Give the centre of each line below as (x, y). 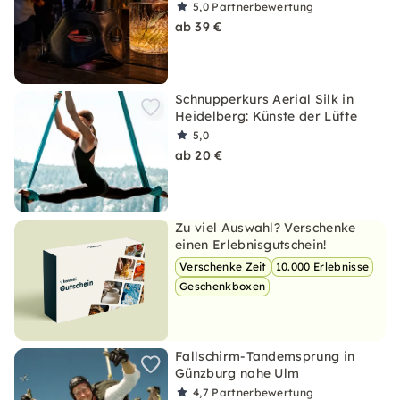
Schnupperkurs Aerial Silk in (264, 99)
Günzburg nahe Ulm (237, 373)
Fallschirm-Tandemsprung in (265, 356)
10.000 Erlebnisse (322, 267)
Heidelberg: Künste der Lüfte (266, 116)
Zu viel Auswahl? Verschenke (266, 228)
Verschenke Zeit (223, 267)
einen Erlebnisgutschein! (251, 245)
